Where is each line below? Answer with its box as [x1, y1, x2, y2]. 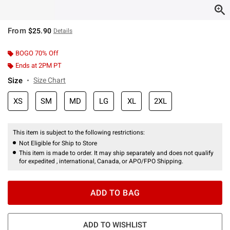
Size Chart [33, 75, 66, 84]
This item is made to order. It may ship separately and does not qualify [19, 149, 214, 157]
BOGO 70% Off [15, 49, 59, 57]
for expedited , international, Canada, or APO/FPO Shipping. [19, 157, 183, 165]
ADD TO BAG [90, 187, 140, 198]
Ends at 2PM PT [15, 61, 62, 69]
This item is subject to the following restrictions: [13, 128, 146, 136]
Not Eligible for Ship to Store [19, 139, 97, 147]
